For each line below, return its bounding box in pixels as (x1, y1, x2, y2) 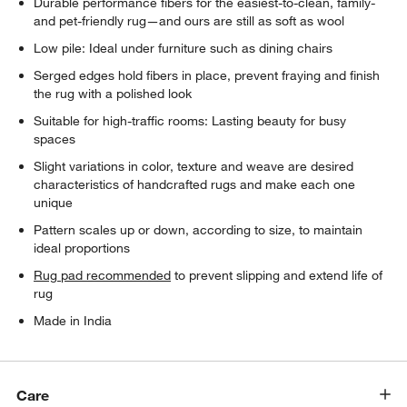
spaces (34, 130, 76, 147)
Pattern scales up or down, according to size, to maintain (34, 221, 363, 238)
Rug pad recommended (34, 266, 172, 283)
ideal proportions (34, 239, 131, 256)
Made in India (34, 312, 113, 329)
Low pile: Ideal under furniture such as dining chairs (34, 39, 333, 56)
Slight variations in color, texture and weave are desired (34, 157, 354, 174)
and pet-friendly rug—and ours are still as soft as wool (34, 12, 345, 29)
